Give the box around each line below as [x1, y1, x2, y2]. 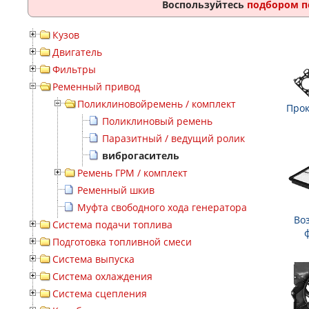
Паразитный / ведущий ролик [102, 132, 245, 145]
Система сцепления [52, 287, 147, 300]
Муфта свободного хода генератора [77, 201, 247, 214]
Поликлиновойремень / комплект [77, 97, 236, 110]
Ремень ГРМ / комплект [77, 166, 188, 179]
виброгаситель [102, 149, 179, 162]
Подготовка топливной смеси [52, 235, 192, 248]
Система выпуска [52, 252, 134, 266]
